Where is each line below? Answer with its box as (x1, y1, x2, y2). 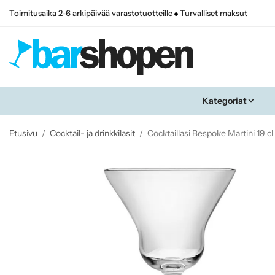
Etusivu (9, 127, 37, 139)
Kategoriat (202, 95, 247, 106)
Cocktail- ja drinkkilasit (50, 127, 135, 139)
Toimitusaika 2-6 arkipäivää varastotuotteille (9, 9, 174, 18)
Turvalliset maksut (178, 9, 247, 18)
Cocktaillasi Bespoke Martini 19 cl (147, 127, 273, 139)
